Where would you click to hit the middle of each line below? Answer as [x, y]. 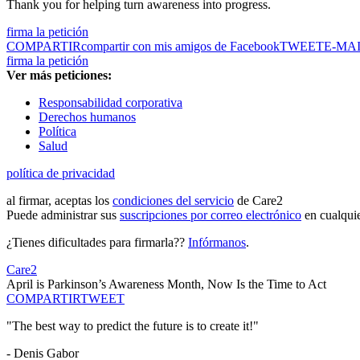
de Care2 [258, 201]
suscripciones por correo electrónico [211, 215]
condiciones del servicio [173, 201]
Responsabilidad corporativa [110, 103]
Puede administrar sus [63, 215]
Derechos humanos [87, 117]
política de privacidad [61, 174]
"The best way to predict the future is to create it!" [133, 326]
